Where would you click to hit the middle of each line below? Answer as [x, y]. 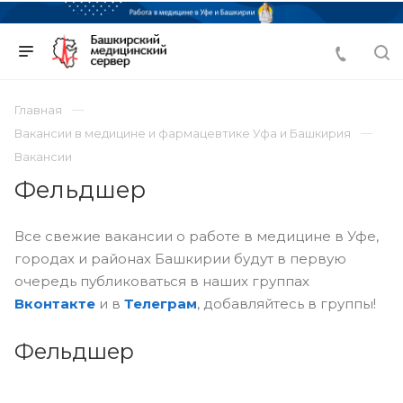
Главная [38, 109]
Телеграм [161, 303]
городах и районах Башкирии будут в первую [180, 258]
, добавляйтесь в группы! [287, 303]
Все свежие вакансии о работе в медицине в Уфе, [197, 236]
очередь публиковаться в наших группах [162, 281]
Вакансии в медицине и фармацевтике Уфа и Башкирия [183, 133]
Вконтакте [55, 303]
